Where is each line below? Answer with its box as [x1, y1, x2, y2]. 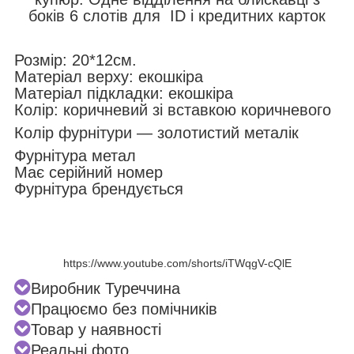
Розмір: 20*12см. [14, 51, 137, 69]
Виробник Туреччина [31, 279, 180, 297]
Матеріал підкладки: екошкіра [14, 84, 238, 102]
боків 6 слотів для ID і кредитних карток [28, 6, 326, 24]
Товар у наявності [31, 320, 161, 338]
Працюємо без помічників [31, 299, 217, 318]
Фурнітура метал [14, 146, 136, 164]
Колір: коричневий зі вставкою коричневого [14, 100, 331, 119]
